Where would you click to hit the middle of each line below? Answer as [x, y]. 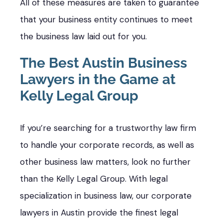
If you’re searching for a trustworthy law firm [108, 128]
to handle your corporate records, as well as [107, 145]
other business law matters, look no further [105, 162]
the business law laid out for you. [83, 36]
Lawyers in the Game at [98, 79]
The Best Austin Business [104, 63]
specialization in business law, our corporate [106, 195]
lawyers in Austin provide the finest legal [99, 212]
